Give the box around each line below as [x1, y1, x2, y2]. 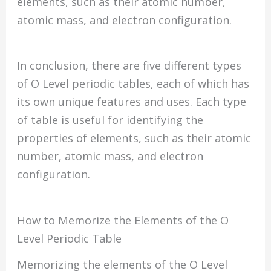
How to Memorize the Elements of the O [17, 212, 229, 227]
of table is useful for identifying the [17, 113, 204, 128]
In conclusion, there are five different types [17, 58, 242, 73]
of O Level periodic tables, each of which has [17, 76, 250, 91]
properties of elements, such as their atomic [17, 131, 252, 146]
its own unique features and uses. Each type [17, 94, 247, 109]
